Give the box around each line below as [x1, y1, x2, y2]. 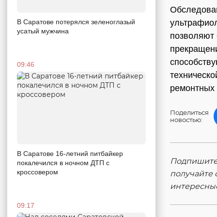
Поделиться [170, 108, 209, 116]
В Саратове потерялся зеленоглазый [17, 17, 135, 26]
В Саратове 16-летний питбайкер [17, 149, 123, 157]
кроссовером [17, 168, 58, 176]
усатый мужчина [17, 27, 69, 35]
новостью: [170, 116, 202, 124]
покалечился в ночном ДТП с [17, 158, 109, 167]
